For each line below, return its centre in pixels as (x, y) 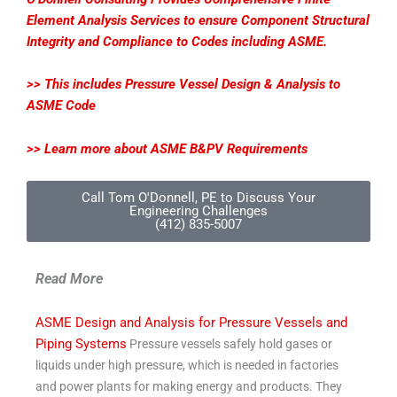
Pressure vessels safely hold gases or (230, 344)
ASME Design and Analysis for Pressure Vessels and (191, 323)
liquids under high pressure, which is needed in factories (187, 366)
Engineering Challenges (198, 211)
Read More (69, 279)
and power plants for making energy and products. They (189, 387)
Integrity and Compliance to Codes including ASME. (177, 41)
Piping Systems (81, 344)
